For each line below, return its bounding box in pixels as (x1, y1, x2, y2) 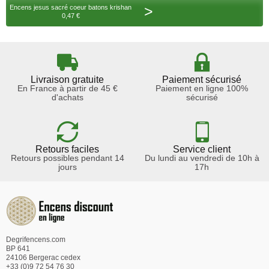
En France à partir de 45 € (17, 83, 118, 94)
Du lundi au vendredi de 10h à (144, 153, 259, 163)
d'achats (51, 92, 83, 103)
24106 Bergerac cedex (6, 253, 80, 262)
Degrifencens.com (6, 235, 65, 244)
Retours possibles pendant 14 (10, 153, 124, 163)
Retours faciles (35, 144, 99, 155)
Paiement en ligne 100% (156, 83, 248, 94)
